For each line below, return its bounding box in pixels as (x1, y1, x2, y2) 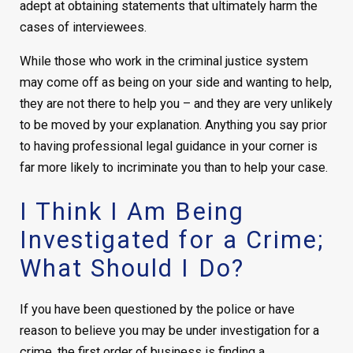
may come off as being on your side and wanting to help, (19, 75, 332, 91)
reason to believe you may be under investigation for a (19, 322, 319, 338)
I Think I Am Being (19, 197, 244, 227)
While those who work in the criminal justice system (19, 54, 308, 69)
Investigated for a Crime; (19, 225, 325, 255)
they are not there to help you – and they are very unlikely (19, 96, 333, 112)
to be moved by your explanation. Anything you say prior (19, 117, 327, 133)
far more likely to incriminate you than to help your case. (19, 160, 328, 176)
